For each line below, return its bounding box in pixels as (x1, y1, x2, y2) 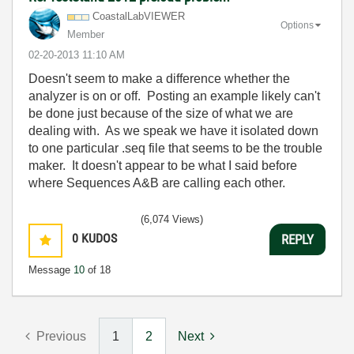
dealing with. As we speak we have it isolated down (28, 124, 318, 137)
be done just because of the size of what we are (28, 107, 293, 120)
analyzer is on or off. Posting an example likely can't (28, 89, 320, 103)
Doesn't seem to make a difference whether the (28, 72, 290, 85)
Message (28, 264, 73, 276)
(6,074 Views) (141, 213, 203, 225)
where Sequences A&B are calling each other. (28, 176, 285, 190)
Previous (36, 330, 86, 343)
